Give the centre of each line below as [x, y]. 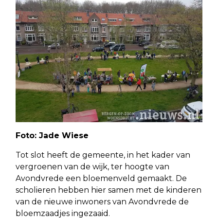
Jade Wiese [63, 135]
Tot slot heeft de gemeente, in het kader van [103, 155]
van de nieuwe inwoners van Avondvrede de [102, 201]
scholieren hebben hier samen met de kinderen [109, 190]
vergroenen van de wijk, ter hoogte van [92, 166]
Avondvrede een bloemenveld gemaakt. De [101, 178]
